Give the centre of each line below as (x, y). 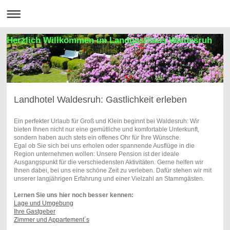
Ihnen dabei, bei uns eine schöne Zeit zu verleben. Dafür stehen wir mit (112, 170)
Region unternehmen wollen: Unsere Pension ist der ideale (96, 154)
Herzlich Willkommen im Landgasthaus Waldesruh (110, 40)
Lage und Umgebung (43, 203)
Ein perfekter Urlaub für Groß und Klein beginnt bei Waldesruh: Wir (106, 121)
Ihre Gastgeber (34, 211)
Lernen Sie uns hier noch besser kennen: (73, 195)
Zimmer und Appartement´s (51, 219)
